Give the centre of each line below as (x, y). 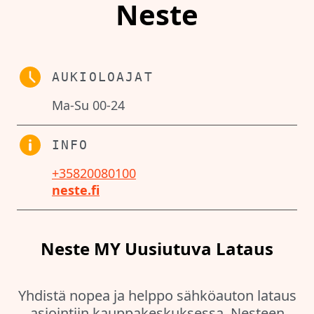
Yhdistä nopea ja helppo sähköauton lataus (157, 296)
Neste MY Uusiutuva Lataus (157, 249)
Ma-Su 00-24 (88, 105)
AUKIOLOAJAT (103, 77)
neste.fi (76, 190)
